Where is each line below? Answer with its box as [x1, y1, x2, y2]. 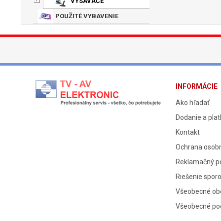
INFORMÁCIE [176, 82, 218, 90]
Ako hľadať [176, 99, 210, 107]
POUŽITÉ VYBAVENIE [55, 12, 118, 20]
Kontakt [176, 128, 200, 136]
